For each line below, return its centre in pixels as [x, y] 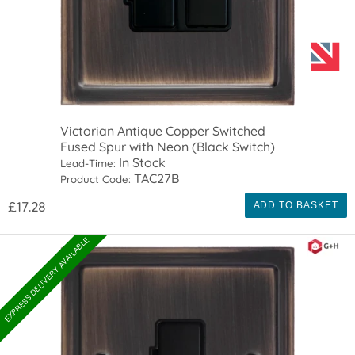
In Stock [141, 163]
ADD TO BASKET [296, 206]
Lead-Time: [88, 164]
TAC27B [155, 179]
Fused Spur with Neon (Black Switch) [168, 147]
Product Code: [96, 179]
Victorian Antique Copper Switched [163, 131]
